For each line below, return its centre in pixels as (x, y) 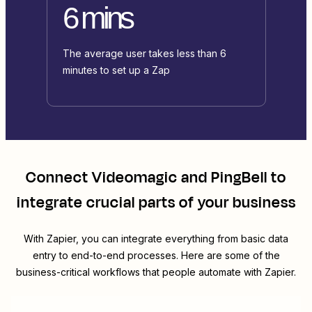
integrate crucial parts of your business (156, 203)
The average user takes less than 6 (144, 54)
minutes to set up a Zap (116, 70)
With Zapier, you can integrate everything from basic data (156, 239)
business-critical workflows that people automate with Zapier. (156, 272)
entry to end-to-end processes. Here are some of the (156, 256)
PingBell (239, 178)
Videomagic (135, 178)
